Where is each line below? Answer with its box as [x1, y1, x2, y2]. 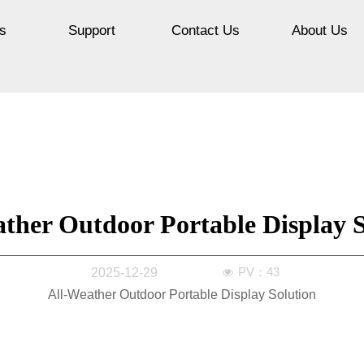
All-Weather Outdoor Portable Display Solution [48, 288, 316, 301]
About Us [291, 23, 348, 38]
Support [68, 23, 115, 38]
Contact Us [171, 23, 240, 38]
